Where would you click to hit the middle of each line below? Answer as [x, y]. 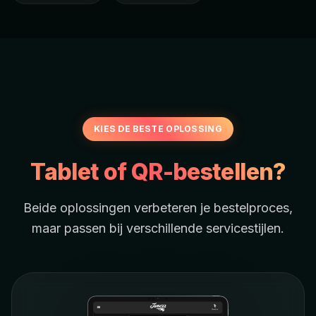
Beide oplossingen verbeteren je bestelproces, [158, 208]
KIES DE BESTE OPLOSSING [158, 129]
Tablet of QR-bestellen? [158, 172]
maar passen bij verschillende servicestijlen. [158, 229]
